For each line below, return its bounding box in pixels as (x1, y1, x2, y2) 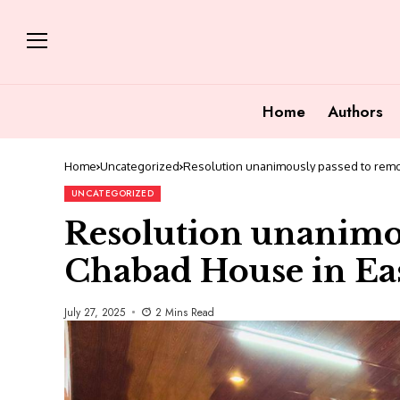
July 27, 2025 (64, 304, 125, 321)
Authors (328, 100, 383, 122)
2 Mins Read (154, 304, 214, 321)
